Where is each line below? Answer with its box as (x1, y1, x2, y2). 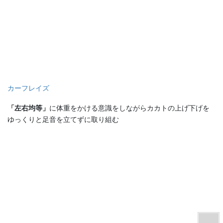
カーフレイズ (7, 84, 49, 92)
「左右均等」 (7, 104, 49, 112)
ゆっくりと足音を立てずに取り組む (7, 115, 119, 123)
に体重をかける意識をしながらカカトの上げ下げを (49, 104, 210, 112)
